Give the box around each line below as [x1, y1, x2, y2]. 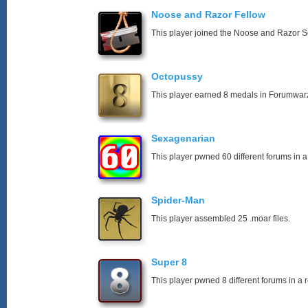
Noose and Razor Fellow [151, 9, 265, 20]
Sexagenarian [151, 133, 215, 144]
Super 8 [151, 256, 187, 267]
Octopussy [151, 71, 203, 82]
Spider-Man [151, 195, 205, 206]
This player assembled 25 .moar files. [151, 214, 290, 223]
